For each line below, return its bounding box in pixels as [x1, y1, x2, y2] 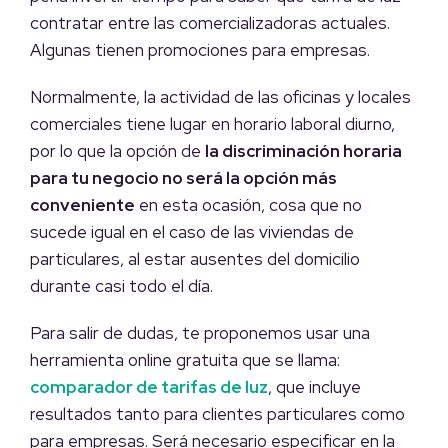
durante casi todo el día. [30, 275, 213, 298]
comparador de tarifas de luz [30, 376, 268, 399]
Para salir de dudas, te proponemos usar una [30, 322, 370, 345]
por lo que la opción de [30, 140, 205, 163]
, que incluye [268, 376, 361, 399]
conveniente [30, 194, 135, 217]
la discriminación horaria [205, 140, 402, 163]
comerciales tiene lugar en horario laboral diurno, [30, 113, 395, 136]
